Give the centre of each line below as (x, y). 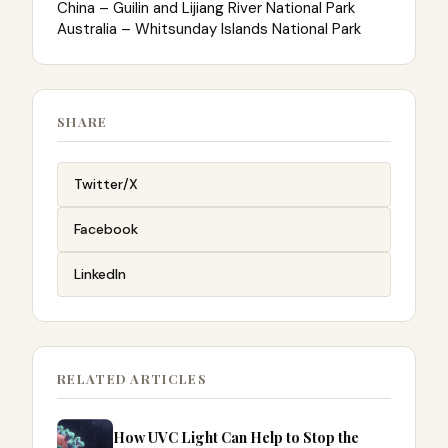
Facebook (106, 228)
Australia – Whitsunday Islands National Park (209, 28)
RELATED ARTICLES (132, 378)
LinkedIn (100, 273)
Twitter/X (106, 183)
